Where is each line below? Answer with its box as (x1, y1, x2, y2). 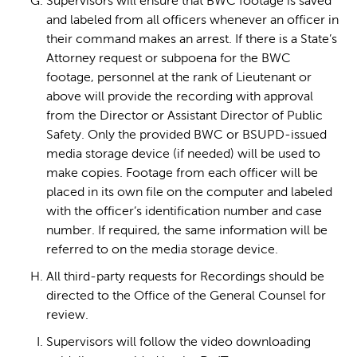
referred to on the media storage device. (46, 243, 278, 257)
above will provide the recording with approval (46, 90, 313, 104)
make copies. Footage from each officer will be (46, 167, 318, 180)
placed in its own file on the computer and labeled (46, 186, 332, 199)
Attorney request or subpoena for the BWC (46, 52, 291, 65)
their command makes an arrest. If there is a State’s (46, 33, 337, 46)
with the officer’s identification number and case (46, 205, 322, 218)
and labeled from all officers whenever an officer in (46, 14, 339, 27)
